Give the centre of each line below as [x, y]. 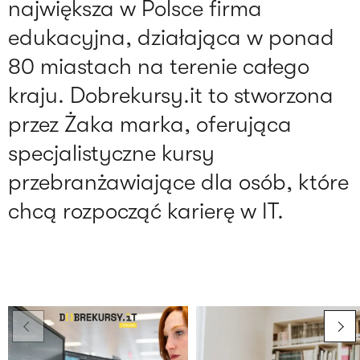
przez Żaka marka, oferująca [150, 125]
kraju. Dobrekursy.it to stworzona [171, 96]
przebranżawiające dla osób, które [178, 183]
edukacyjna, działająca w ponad [171, 38]
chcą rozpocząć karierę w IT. [146, 212]
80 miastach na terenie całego [159, 67]
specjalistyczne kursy [111, 154]
